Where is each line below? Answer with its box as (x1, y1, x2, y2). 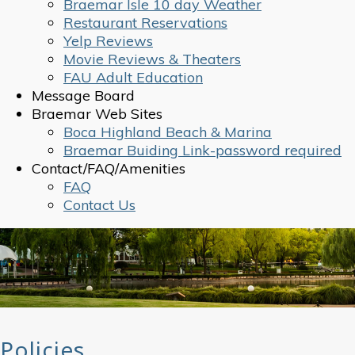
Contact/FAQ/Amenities (32, 159, 185, 177)
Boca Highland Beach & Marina (63, 123, 272, 141)
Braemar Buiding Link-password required (63, 141, 342, 159)
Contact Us (63, 196, 136, 214)
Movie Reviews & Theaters (63, 50, 241, 68)
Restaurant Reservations (63, 13, 227, 32)
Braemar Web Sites (32, 105, 162, 123)
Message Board (32, 86, 135, 105)
